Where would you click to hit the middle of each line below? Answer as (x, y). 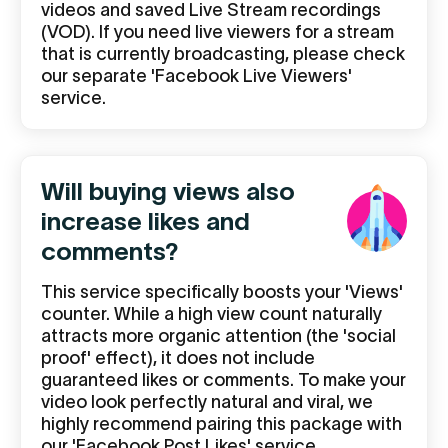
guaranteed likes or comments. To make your (223, 380)
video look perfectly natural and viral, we (207, 402)
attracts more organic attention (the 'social (218, 336)
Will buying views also (168, 191)
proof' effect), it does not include (178, 358)
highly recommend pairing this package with (221, 424)
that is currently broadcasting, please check (223, 54)
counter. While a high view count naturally (211, 314)
